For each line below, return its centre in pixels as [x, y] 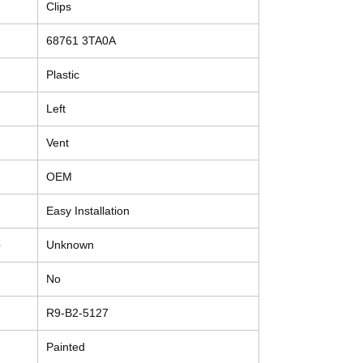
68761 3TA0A [81, 41]
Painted [66, 347]
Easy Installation [88, 211]
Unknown [70, 245]
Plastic [63, 75]
